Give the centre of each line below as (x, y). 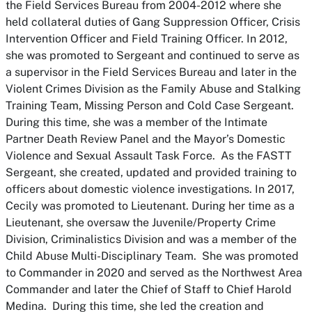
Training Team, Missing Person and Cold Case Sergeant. (150, 106)
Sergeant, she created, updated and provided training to (151, 172)
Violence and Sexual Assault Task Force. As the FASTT (149, 156)
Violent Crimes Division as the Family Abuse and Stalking (153, 89)
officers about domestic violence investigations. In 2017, (150, 189)
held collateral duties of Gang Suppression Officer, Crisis (153, 22)
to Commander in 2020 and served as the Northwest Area (154, 273)
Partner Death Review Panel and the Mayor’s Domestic (146, 139)
